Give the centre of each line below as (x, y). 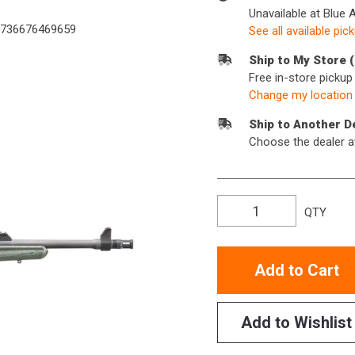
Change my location (301, 95)
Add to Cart (296, 271)
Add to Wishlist (296, 323)
